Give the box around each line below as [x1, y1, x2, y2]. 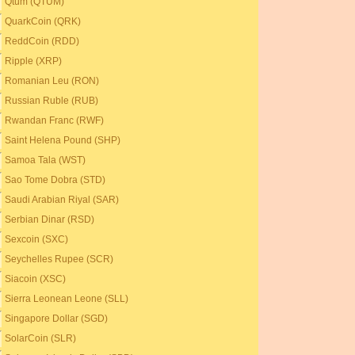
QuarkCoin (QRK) [5, 16, 82, 27]
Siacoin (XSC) [5, 273, 67, 284]
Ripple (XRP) [5, 55, 63, 67]
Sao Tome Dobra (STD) [5, 174, 106, 185]
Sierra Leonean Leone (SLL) [5, 293, 129, 304]
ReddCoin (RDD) [5, 36, 80, 47]
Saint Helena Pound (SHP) [5, 135, 121, 146]
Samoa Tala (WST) [5, 155, 86, 166]
